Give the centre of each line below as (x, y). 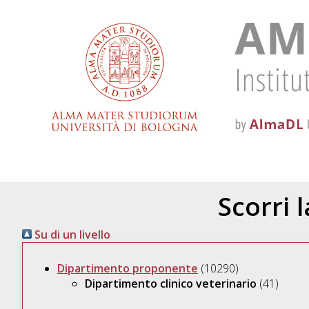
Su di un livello (71, 235)
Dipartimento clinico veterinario (170, 284)
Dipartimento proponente (127, 269)
